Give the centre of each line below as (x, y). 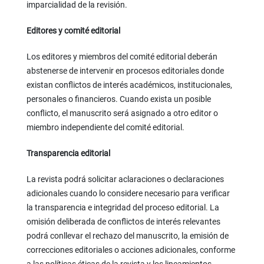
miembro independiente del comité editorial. (105, 128)
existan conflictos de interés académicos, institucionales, (129, 85)
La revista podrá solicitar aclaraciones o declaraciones (125, 179)
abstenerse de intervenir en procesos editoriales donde (125, 71)
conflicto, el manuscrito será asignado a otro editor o (122, 113)
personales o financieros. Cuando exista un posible (118, 99)
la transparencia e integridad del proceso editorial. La (123, 208)
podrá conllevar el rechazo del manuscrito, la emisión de (127, 236)
